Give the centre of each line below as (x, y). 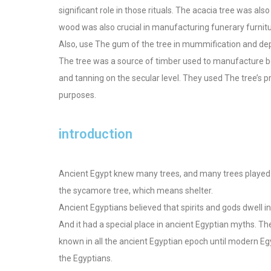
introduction (96, 134)
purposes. (77, 95)
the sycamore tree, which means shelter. (136, 191)
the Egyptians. (86, 259)
